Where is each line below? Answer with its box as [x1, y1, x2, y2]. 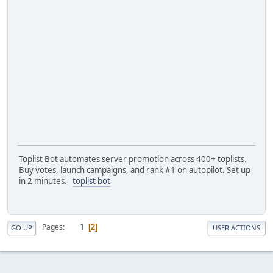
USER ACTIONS [213, 222, 260, 232]
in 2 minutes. [19, 175, 73, 187]
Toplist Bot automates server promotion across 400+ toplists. [19, 154, 247, 165]
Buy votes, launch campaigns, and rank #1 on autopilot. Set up [19, 165, 250, 176]
